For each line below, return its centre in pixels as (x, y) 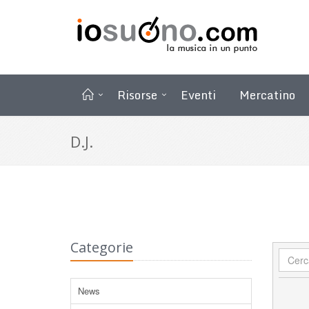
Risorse (137, 94)
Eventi (198, 94)
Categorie (102, 247)
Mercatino (267, 94)
